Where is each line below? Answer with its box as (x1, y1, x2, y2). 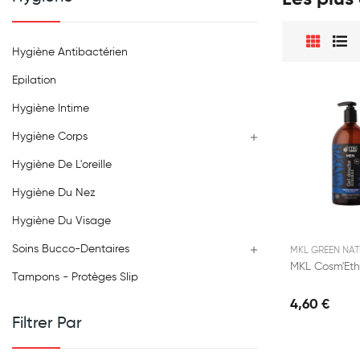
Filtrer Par (12, 316, 82, 333)
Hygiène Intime (12, 103, 89, 115)
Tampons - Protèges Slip (12, 272, 138, 284)
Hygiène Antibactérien (12, 47, 128, 59)
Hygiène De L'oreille (12, 159, 112, 171)
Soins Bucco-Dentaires (12, 243, 129, 256)
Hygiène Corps (12, 131, 88, 143)
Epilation (12, 75, 56, 87)
